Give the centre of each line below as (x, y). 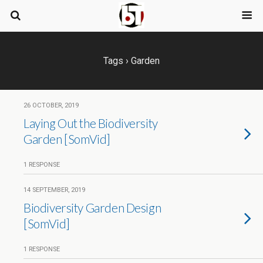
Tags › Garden (131, 61)
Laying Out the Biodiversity (91, 123)
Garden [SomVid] (67, 139)
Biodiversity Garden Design (92, 208)
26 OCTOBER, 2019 (51, 105)
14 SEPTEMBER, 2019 (54, 190)
